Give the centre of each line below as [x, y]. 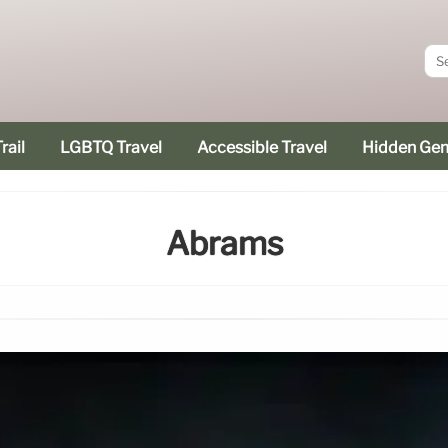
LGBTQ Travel [111, 147]
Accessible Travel [262, 147]
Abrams [224, 244]
